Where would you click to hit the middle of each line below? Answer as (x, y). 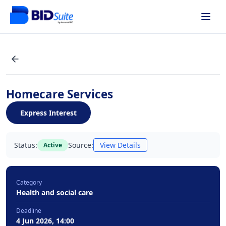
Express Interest (48, 113)
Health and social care (54, 192)
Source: (81, 145)
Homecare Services (60, 94)
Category (29, 182)
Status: (26, 145)
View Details (120, 145)
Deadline (29, 211)
